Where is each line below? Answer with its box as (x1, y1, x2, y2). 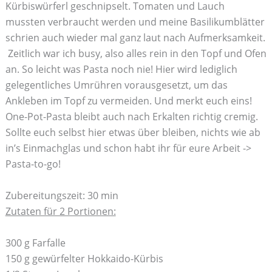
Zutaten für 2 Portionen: (5, 204, 116, 218)
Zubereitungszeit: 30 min (5, 188, 118, 202)
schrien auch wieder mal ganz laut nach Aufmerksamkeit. (5, 31, 265, 45)
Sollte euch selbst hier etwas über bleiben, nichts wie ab (5, 126, 260, 140)
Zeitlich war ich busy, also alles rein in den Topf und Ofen (5, 47, 267, 61)
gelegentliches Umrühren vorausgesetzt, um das (5, 78, 228, 92)
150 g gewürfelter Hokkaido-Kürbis (5, 251, 163, 265)
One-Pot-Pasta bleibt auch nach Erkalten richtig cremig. (5, 110, 258, 124)
